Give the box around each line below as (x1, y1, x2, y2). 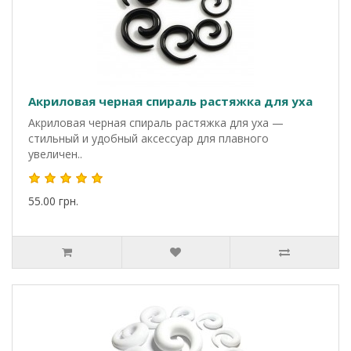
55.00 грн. (28, 194, 78, 208)
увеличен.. (28, 147, 82, 161)
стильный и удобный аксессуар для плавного (28, 131, 269, 146)
